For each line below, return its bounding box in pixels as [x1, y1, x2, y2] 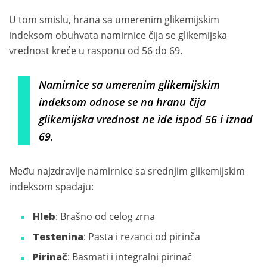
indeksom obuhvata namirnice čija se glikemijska [9, 29, 227, 42]
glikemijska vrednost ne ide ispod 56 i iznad [39, 112, 253, 127]
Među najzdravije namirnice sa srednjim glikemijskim [9, 164, 245, 178]
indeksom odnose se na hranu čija [39, 95, 206, 110]
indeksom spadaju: [9, 180, 94, 194]
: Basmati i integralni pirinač [67, 250, 192, 264]
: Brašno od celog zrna [55, 210, 155, 223]
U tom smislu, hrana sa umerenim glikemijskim [9, 13, 219, 27]
